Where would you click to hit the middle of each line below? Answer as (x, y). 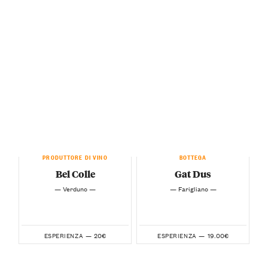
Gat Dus (193, 174)
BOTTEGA (193, 156)
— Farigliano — (193, 188)
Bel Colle (75, 174)
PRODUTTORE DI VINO (75, 156)
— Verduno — (75, 188)
